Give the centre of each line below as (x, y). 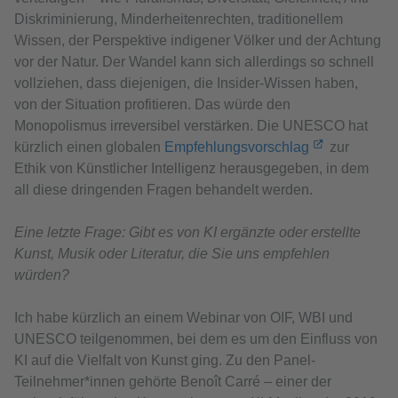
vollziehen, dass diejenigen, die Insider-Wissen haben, (186, 83)
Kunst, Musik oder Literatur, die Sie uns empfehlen (172, 253)
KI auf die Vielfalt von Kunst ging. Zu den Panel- (165, 360)
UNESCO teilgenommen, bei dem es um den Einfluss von (196, 338)
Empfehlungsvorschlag (237, 147)
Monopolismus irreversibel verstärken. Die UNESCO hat (191, 125)
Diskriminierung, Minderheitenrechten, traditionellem (179, 19)
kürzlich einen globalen (89, 147)
